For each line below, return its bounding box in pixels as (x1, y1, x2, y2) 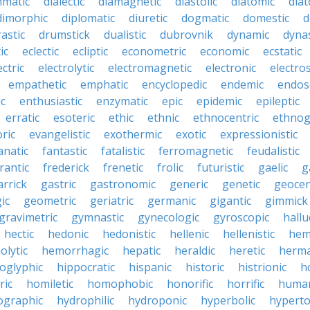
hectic (4, 226, 34, 241)
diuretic (129, 10, 167, 26)
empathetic (8, 77, 66, 92)
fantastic (42, 143, 87, 158)
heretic (229, 243, 265, 258)
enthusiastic (19, 93, 82, 109)
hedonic (48, 226, 89, 241)
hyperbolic (201, 293, 255, 308)
